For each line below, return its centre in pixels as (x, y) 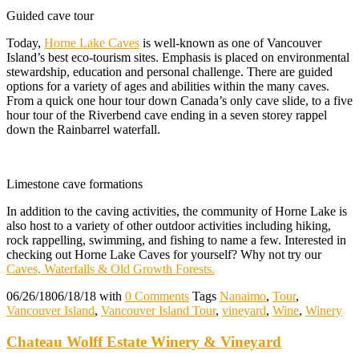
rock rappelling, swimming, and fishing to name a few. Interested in (176, 240)
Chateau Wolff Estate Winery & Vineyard (144, 341)
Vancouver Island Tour (158, 310)
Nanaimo (243, 296)
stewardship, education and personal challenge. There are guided (169, 71)
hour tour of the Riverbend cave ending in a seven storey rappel (167, 115)
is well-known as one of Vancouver (230, 42)
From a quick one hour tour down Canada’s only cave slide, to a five (179, 100)
